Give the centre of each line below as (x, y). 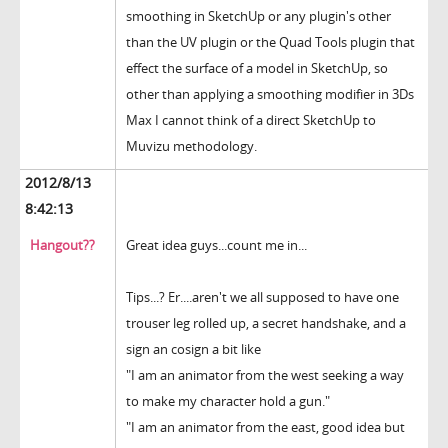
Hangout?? (62, 245)
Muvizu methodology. (191, 146)
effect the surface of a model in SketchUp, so (257, 68)
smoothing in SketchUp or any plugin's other (258, 16)
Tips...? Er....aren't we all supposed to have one (262, 297)
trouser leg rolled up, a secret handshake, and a (266, 323)
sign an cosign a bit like (193, 349)
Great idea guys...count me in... (216, 245)
